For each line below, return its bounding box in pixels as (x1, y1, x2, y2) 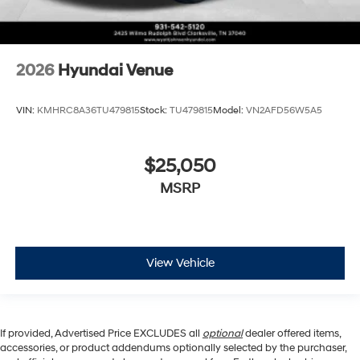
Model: (213, 104, 246, 117)
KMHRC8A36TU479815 (37, 104, 140, 117)
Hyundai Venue (58, 61, 173, 81)
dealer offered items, (243, 327, 341, 341)
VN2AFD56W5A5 (246, 104, 322, 117)
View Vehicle (145, 255, 215, 271)
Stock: (140, 104, 170, 117)
